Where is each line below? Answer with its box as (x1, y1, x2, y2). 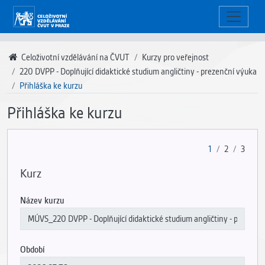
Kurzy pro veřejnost (141, 52, 209, 63)
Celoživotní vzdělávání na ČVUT (19, 52, 130, 63)
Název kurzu (20, 195, 64, 206)
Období (20, 244, 45, 255)
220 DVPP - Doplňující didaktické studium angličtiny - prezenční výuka (20, 66, 257, 77)
